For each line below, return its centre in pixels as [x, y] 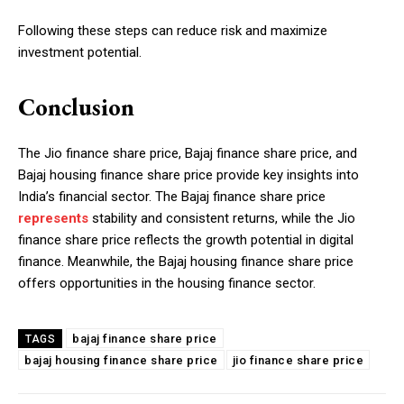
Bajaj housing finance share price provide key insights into [188, 175]
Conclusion [76, 107]
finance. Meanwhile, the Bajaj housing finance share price [186, 262]
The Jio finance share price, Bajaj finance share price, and [188, 154]
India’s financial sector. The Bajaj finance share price [172, 197]
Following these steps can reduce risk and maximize [173, 31]
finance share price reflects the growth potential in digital [186, 240]
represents [53, 219]
